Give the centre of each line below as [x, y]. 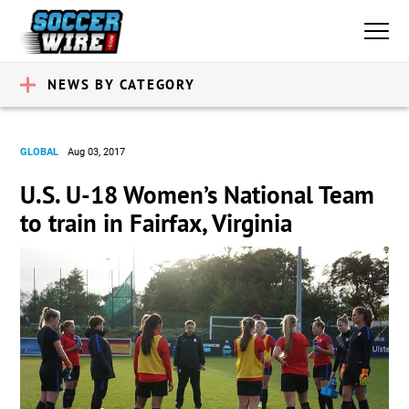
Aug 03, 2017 [97, 152]
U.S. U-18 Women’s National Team [198, 194]
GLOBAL [40, 152]
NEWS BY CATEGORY [121, 84]
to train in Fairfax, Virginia [157, 223]
